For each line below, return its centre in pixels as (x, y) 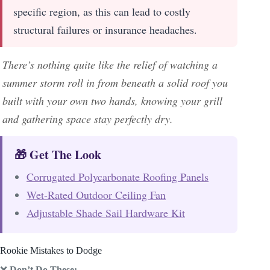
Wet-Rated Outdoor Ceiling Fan (96, 194)
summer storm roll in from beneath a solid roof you (115, 82)
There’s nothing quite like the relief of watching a (110, 64)
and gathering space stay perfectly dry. (88, 118)
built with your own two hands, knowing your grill (112, 100)
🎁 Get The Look (58, 154)
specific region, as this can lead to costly (102, 11)
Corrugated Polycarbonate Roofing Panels (118, 176)
